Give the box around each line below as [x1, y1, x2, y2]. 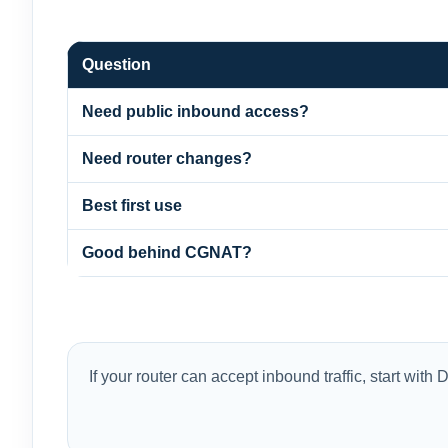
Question [82, 56, 151, 73]
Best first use [82, 197, 182, 214]
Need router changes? [82, 150, 252, 167]
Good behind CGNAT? [82, 244, 252, 261]
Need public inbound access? [82, 103, 309, 120]
